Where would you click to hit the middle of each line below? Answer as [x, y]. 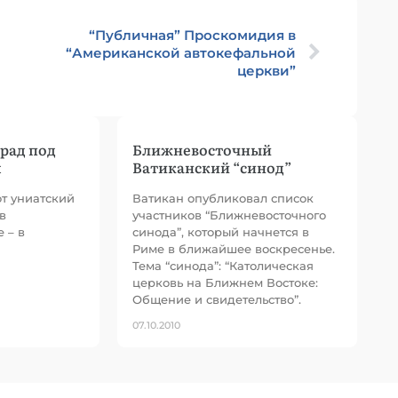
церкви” [267, 71]
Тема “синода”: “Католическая [223, 266]
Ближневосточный [202, 149]
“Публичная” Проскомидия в [192, 35]
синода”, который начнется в [221, 232]
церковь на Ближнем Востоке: [225, 283]
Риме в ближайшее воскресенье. [234, 249]
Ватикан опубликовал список [223, 198]
